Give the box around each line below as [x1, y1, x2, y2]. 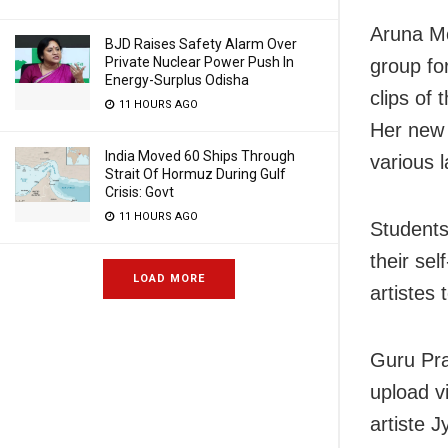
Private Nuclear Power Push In [105, 54, 294, 70]
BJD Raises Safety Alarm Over [105, 36, 297, 52]
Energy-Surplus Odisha [105, 72, 249, 88]
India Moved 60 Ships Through [105, 148, 295, 164]
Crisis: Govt [105, 184, 174, 200]
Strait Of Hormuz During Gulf [105, 166, 286, 182]
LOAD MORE [133, 272, 205, 285]
